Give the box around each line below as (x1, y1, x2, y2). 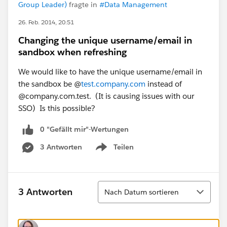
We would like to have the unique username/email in (18, 67, 202, 77)
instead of (145, 79, 182, 89)
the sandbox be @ (18, 79, 81, 89)
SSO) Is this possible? (18, 103, 95, 113)
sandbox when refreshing (18, 46, 127, 58)
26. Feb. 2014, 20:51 (18, 18, 74, 26)
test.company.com (81, 79, 145, 89)
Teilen (113, 142, 134, 152)
